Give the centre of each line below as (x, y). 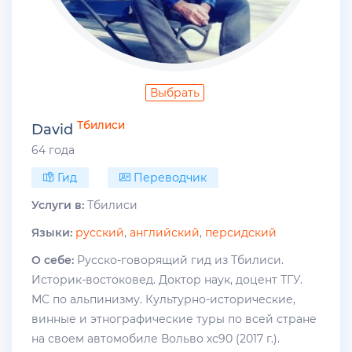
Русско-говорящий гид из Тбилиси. (179, 260)
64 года (53, 150)
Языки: (52, 233)
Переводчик (169, 178)
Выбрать (174, 92)
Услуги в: (58, 205)
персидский (241, 233)
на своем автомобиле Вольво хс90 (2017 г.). (156, 339)
